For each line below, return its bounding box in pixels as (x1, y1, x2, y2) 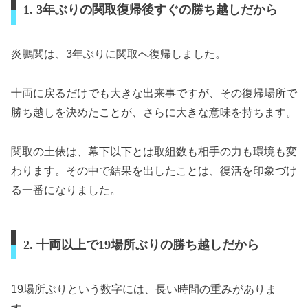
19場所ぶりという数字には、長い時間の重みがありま (11, 283, 276, 295)
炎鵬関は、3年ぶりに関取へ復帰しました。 (11, 48, 226, 60)
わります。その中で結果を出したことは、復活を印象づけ (11, 164, 297, 177)
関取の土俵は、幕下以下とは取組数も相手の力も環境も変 (11, 145, 297, 157)
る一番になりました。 (11, 184, 121, 196)
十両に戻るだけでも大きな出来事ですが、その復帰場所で (11, 87, 297, 99)
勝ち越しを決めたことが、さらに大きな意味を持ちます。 (11, 106, 297, 118)
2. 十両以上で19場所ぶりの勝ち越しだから (23, 237, 259, 252)
